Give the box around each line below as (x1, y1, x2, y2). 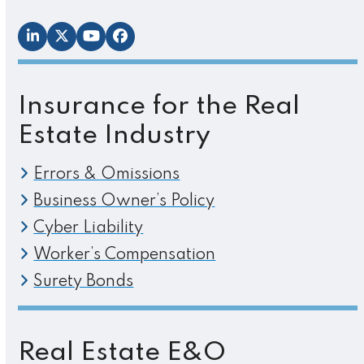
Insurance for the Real (18, 93, 301, 120)
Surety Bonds (33, 273, 134, 290)
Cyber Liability (33, 219, 144, 236)
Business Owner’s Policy (33, 193, 215, 210)
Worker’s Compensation (33, 246, 216, 263)
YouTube (89, 34, 158, 50)
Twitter (60, 34, 118, 50)
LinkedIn (31, 34, 99, 50)
